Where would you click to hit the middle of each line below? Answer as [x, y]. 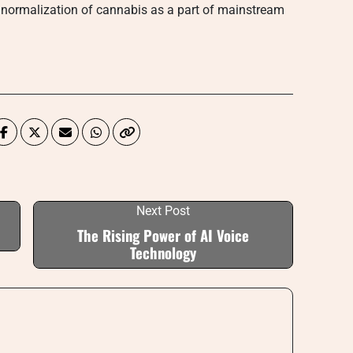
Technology [163, 253]
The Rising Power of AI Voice [163, 235]
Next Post [163, 211]
